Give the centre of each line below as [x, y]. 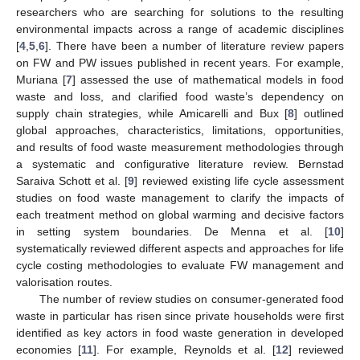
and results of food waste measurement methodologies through [180, 147]
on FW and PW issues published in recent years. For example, [180, 62]
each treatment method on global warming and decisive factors [180, 214]
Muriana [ [41, 79]
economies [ [49, 349]
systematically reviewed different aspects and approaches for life [180, 248]
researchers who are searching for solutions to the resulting [180, 12]
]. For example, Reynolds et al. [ [184, 349]
